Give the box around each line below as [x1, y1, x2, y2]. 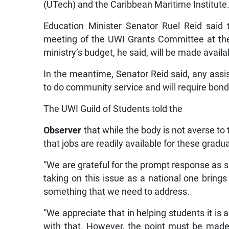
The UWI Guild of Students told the [43, 103, 183, 114]
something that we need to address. [43, 186, 190, 197]
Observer [43, 125, 82, 135]
